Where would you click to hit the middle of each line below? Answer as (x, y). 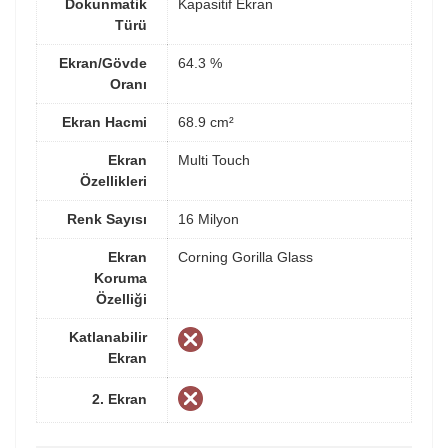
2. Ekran (119, 398)
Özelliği (121, 298)
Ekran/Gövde (103, 62)
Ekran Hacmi (104, 121)
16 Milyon (208, 218)
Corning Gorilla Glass (245, 256)
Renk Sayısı (107, 218)
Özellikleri (113, 180)
